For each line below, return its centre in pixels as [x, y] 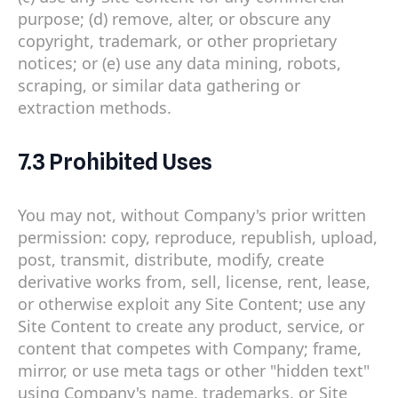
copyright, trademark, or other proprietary [177, 40]
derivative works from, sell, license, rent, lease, [194, 282]
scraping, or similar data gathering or [159, 85]
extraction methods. [95, 107]
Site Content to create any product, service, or [191, 326]
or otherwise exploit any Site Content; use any [191, 304]
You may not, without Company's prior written [192, 215]
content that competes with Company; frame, [190, 349]
